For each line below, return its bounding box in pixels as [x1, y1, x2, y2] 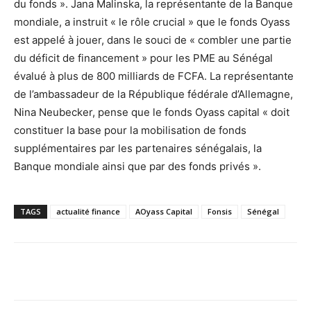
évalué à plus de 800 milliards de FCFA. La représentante [14, 69, 294, 83]
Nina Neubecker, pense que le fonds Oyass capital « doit [14, 105, 289, 119]
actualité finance [56, 205, 120, 217]
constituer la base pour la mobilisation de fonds [14, 123, 246, 137]
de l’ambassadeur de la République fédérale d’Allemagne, [14, 87, 293, 101]
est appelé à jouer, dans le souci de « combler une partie [14, 33, 292, 47]
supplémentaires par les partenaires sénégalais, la [14, 141, 262, 155]
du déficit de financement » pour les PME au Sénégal [14, 51, 273, 65]
